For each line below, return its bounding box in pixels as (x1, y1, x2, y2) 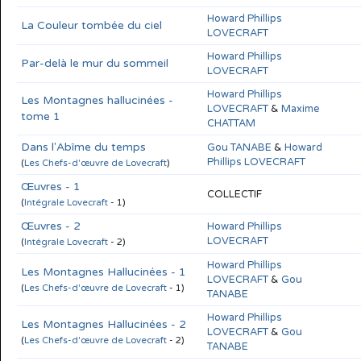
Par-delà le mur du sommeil (21, 56, 168, 70)
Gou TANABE (207, 140, 272, 154)
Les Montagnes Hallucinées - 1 (21, 264, 186, 279)
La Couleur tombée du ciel (21, 18, 162, 32)
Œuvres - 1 (21, 179, 81, 193)
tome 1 (21, 109, 60, 123)
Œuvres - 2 (21, 218, 81, 233)
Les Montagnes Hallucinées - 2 (21, 317, 186, 331)
